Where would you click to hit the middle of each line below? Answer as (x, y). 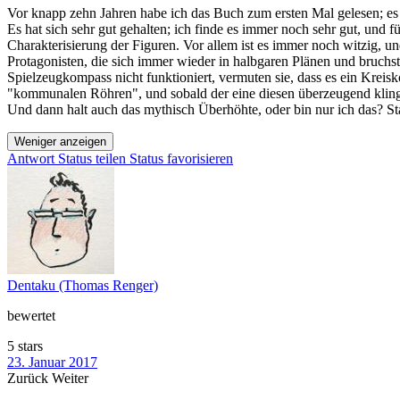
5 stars (25, 346)
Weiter (70, 379)
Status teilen (92, 159)
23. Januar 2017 (52, 362)
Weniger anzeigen (60, 142)
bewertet (31, 316)
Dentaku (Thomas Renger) (83, 286)
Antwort (31, 159)
